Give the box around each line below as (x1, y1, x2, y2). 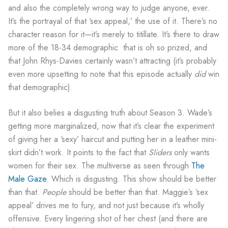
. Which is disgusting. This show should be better (46, 173, 216, 185)
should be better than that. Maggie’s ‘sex (69, 186, 208, 198)
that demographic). (8, 81, 73, 94)
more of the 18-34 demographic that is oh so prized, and (8, 42, 207, 54)
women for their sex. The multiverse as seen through (8, 160, 191, 172)
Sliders (149, 147, 172, 159)
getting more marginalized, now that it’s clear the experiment (8, 120, 214, 132)
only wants (172, 147, 210, 159)
